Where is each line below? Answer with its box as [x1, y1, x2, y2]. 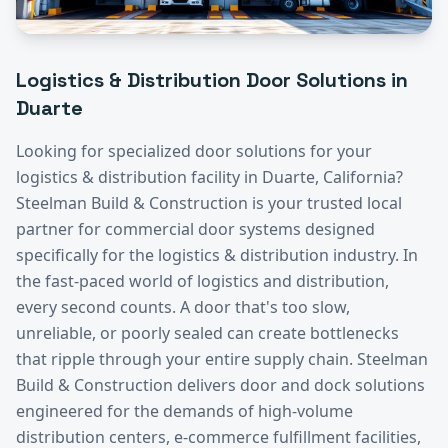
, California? [315, 166, 403, 188]
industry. [329, 244, 403, 266]
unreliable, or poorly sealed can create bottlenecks [16, 322, 399, 344]
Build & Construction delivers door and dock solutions [16, 374, 425, 396]
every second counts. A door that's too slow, [16, 296, 350, 318]
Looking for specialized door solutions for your [16, 140, 372, 162]
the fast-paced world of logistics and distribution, [16, 270, 389, 292]
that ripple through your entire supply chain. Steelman [16, 348, 428, 370]
